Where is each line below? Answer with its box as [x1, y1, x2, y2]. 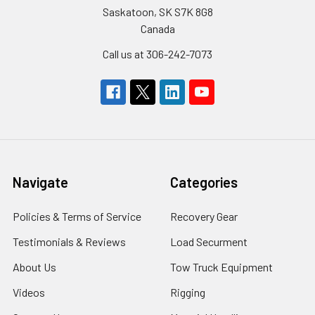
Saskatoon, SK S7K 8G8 [102, 4, 213, 18]
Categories [170, 173, 238, 191]
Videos [13, 285, 45, 299]
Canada [140, 21, 175, 35]
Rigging [170, 285, 205, 299]
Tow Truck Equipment [170, 259, 273, 274]
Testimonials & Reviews [13, 234, 126, 248]
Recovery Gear [170, 209, 238, 223]
